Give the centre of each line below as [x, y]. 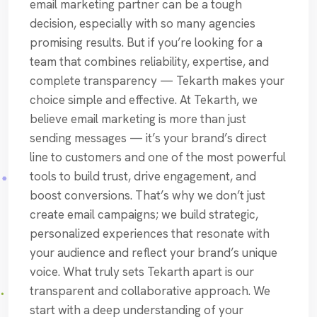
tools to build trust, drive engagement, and [143, 177]
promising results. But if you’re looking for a [146, 43]
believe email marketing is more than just [138, 119]
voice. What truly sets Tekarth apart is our [142, 272]
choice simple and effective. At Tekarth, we [144, 100]
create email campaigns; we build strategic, [144, 215]
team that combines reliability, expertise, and [149, 62]
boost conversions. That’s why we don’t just [148, 196]
